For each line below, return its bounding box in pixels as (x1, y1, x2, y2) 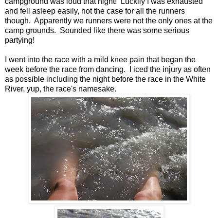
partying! (5, 36, 35, 44)
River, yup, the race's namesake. (5, 84, 116, 93)
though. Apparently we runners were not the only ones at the (5, 16, 213, 25)
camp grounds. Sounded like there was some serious (5, 26, 189, 35)
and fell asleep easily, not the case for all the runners (5, 6, 185, 15)
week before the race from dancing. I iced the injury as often (5, 65, 211, 73)
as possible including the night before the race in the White (5, 74, 206, 83)
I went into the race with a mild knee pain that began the (5, 55, 196, 64)
